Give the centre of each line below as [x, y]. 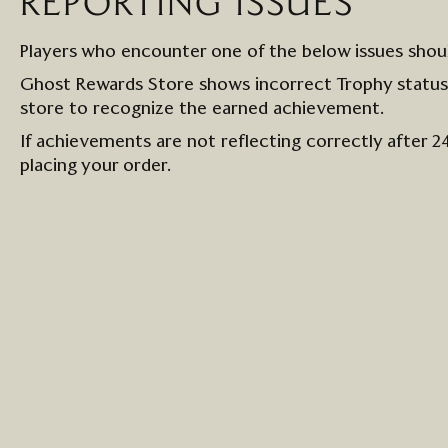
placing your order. [96, 166]
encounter [163, 52]
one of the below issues [304, 52]
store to [56, 109]
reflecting [261, 142]
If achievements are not [120, 142]
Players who [70, 52]
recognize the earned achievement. [239, 109]
